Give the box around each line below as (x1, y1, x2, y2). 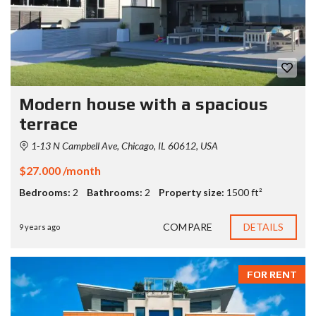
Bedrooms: (19, 186, 71, 199)
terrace (19, 114, 78, 134)
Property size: (159, 186, 224, 199)
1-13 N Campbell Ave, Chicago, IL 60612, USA (29, 140, 218, 152)
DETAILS (243, 221, 284, 233)
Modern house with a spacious (19, 95, 268, 114)
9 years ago (19, 222, 60, 232)
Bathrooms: (87, 186, 142, 199)
